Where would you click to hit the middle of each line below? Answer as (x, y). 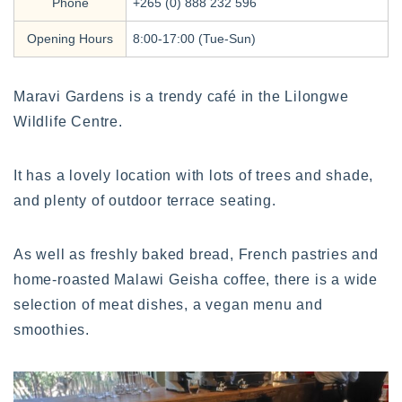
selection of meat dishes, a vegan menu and (168, 304)
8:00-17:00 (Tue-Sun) (194, 38)
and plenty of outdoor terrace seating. (145, 200)
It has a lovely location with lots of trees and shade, (194, 175)
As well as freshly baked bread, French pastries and (196, 254)
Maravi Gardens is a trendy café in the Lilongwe (181, 96)
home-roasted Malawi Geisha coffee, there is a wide (196, 279)
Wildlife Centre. (68, 121)
